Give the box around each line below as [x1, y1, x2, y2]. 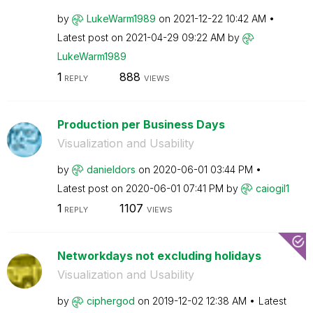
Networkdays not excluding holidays [57, 249, 261, 263]
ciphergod [86, 295, 135, 307]
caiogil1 [255, 182, 289, 194]
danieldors [86, 163, 136, 175]
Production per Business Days [57, 117, 225, 131]
